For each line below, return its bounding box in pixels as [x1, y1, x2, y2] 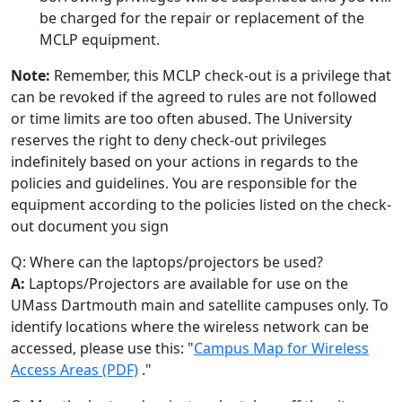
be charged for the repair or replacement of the [39, 8, 364, 28]
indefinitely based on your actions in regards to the [11, 152, 358, 171]
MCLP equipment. [39, 30, 160, 49]
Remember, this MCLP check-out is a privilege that [50, 66, 391, 85]
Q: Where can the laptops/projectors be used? [11, 252, 323, 272]
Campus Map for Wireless [194, 338, 369, 358]
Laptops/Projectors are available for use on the [29, 274, 348, 293]
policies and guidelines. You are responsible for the [11, 173, 357, 193]
